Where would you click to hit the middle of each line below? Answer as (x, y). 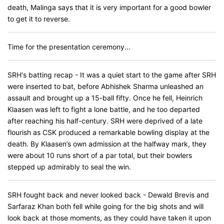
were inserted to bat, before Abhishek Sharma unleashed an (105, 86)
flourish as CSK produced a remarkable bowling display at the (108, 132)
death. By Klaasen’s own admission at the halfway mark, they (107, 144)
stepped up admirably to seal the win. (69, 167)
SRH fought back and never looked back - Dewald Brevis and (108, 195)
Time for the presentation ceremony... (69, 47)
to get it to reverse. (39, 19)
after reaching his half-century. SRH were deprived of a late (105, 121)
